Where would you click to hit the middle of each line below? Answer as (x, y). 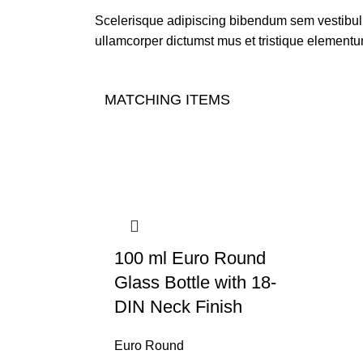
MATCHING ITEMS (167, 99)
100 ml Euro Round (190, 258)
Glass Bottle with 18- (195, 282)
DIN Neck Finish (178, 306)
